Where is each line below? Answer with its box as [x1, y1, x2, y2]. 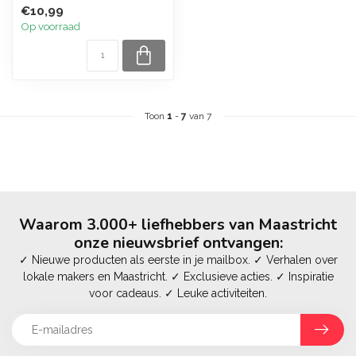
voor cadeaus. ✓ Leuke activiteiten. [89, 287, 267, 300]
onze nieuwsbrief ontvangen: [73, 232, 283, 253]
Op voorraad [21, 20, 80, 33]
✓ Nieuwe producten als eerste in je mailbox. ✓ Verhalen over [18, 253, 338, 266]
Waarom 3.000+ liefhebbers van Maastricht [19, 214, 337, 235]
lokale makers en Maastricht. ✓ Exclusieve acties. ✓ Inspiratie [22, 270, 334, 283]
